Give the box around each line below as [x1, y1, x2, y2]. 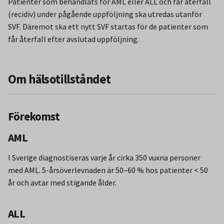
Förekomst [8, 109, 60, 124]
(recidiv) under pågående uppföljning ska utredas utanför [8, 9, 202, 19]
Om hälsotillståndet [8, 71, 111, 87]
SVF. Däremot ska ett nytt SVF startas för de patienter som [8, 21, 208, 32]
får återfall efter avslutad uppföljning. [8, 34, 139, 44]
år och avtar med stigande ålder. [8, 177, 116, 187]
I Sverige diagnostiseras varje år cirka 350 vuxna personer [8, 152, 200, 162]
